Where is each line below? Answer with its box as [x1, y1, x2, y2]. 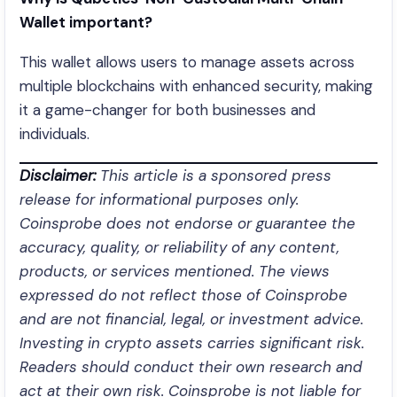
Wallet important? [19, 12, 152, 32]
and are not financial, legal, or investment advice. [19, 309, 363, 329]
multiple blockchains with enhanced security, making [19, 76, 373, 96]
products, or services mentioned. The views [19, 261, 330, 281]
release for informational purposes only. [19, 190, 299, 209]
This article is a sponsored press [96, 166, 331, 185]
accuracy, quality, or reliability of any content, [19, 237, 339, 257]
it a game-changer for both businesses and [19, 100, 315, 120]
